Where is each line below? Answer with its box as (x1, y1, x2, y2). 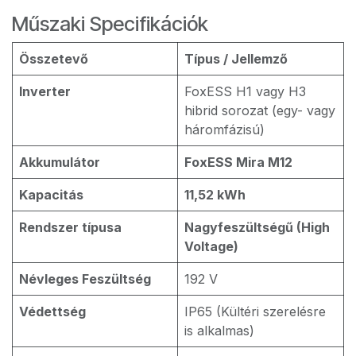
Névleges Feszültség (19, 271, 151, 287)
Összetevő (19, 51, 88, 67)
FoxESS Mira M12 (184, 154, 292, 170)
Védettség (19, 304, 86, 319)
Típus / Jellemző (184, 51, 288, 67)
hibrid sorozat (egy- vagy (184, 103, 335, 118)
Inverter (19, 83, 71, 99)
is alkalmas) (184, 323, 254, 339)
